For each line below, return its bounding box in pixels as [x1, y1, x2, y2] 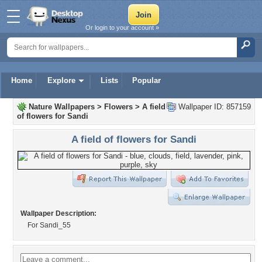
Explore [47, 76, 75, 85]
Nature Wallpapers [29, 102, 95, 111]
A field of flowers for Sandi [71, 133, 196, 145]
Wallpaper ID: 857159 [176, 102, 251, 111]
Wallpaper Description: [20, 209, 96, 218]
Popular [132, 76, 161, 85]
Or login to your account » [85, 24, 159, 31]
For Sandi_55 [27, 221, 71, 229]
